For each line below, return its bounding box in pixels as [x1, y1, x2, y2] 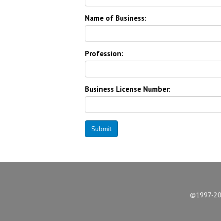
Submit [91, 124, 111, 133]
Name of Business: [85, 13, 147, 23]
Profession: [85, 49, 123, 58]
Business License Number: [85, 84, 171, 94]
